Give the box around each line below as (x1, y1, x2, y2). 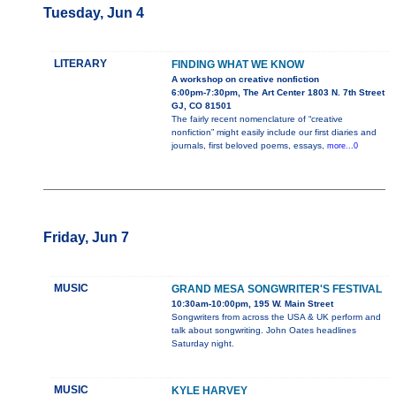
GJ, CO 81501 (171, 101, 232, 111)
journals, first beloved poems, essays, (171, 141, 327, 151)
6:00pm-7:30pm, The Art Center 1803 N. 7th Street (171, 88, 385, 98)
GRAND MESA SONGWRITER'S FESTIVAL (171, 283, 382, 296)
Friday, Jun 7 (42, 230, 129, 246)
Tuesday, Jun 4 (42, 5, 144, 21)
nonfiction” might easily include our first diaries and (171, 127, 377, 138)
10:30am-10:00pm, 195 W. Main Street (171, 299, 333, 309)
